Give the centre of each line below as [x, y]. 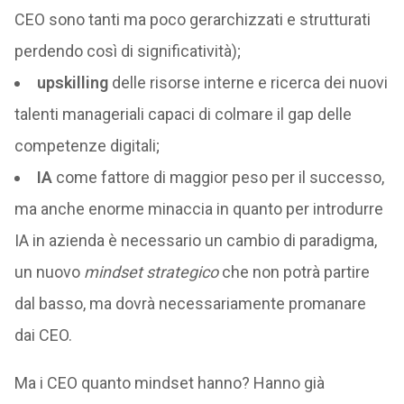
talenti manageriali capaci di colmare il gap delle [183, 114]
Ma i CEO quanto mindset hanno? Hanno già [169, 383]
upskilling [72, 83]
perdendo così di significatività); [127, 51]
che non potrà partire [294, 272]
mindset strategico [151, 272]
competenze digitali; [87, 146]
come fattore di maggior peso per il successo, [218, 177]
